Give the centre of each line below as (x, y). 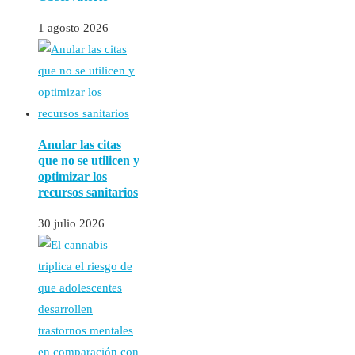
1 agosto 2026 (73, 28)
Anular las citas (80, 145)
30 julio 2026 (71, 224)
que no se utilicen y (89, 161)
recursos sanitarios (88, 193)
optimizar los (73, 177)
